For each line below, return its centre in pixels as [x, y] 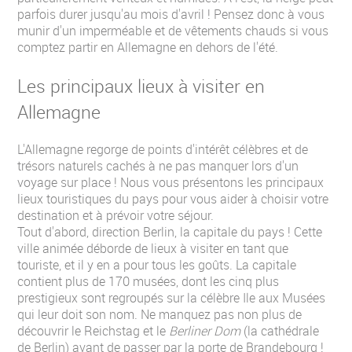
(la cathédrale [280, 331]
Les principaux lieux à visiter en [141, 86]
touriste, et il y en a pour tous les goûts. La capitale [157, 265]
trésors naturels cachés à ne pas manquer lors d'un [158, 166]
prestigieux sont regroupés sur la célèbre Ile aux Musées [171, 298]
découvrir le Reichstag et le [93, 331]
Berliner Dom [205, 331]
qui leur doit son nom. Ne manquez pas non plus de [159, 314]
